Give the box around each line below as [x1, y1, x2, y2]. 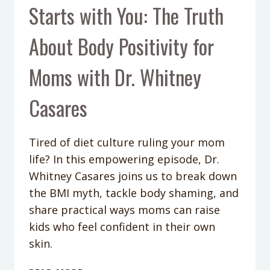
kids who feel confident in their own [29, 219, 215, 234]
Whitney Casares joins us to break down [29, 168, 237, 183]
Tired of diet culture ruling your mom [29, 134, 225, 149]
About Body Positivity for [29, 30, 214, 61]
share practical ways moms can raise [29, 202, 220, 217]
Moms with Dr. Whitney [29, 61, 201, 92]
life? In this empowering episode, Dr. [29, 151, 219, 166]
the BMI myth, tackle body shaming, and [29, 185, 239, 200]
